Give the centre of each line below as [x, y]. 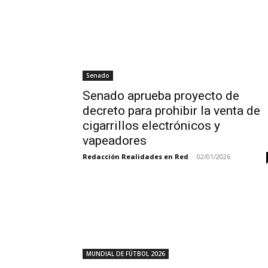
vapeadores [115, 141]
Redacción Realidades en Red [135, 156]
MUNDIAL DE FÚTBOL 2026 [126, 254]
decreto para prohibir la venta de [171, 111]
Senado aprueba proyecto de [161, 96]
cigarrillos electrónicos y [151, 126]
